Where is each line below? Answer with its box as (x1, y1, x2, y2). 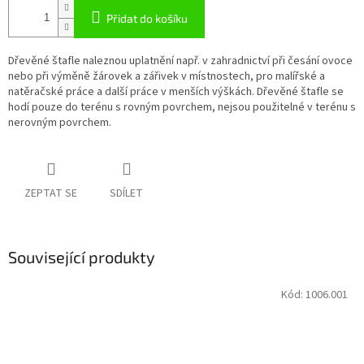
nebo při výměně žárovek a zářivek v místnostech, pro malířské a (8, 68, 325, 85)
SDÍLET (110, 185, 143, 202)
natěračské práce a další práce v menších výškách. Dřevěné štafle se (8, 84, 344, 101)
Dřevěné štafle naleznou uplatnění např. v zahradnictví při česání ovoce (8, 53, 353, 70)
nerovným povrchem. (8, 115, 111, 132)
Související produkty (8, 247, 155, 267)
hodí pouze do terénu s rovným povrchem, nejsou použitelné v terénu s (8, 99, 356, 116)
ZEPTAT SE (24, 185, 77, 202)
